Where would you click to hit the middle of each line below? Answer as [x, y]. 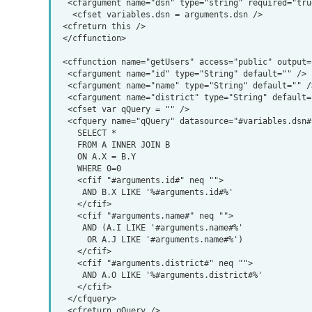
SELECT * [67, 133]
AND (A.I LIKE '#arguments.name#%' [70, 227]
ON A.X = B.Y [67, 156]
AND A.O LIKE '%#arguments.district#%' [70, 275]
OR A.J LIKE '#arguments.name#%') [72, 239]
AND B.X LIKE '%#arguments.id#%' [70, 192]
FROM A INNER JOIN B [67, 145]
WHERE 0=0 [67, 168]
